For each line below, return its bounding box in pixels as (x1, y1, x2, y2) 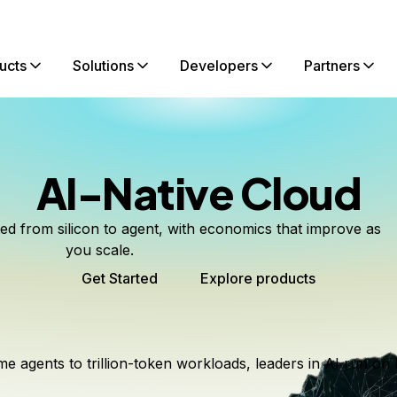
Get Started (82, 269, 158, 287)
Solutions (73, 57, 134, 74)
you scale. (65, 241, 134, 259)
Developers (180, 57, 258, 74)
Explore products (200, 269, 315, 287)
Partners (304, 57, 360, 74)
